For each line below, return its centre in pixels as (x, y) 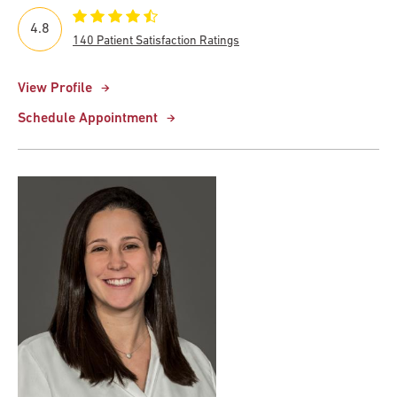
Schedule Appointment (88, 119)
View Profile (55, 89)
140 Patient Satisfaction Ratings (156, 42)
